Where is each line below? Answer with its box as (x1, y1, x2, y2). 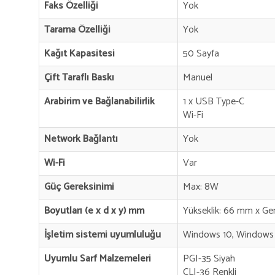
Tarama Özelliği (44, 21, 111, 38)
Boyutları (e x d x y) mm (44, 202, 145, 219)
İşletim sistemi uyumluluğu (44, 226, 161, 243)
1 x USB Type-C (183, 93, 245, 110)
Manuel (183, 69, 213, 86)
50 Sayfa (183, 45, 220, 62)
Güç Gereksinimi (44, 178, 115, 195)
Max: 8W (183, 178, 219, 195)
